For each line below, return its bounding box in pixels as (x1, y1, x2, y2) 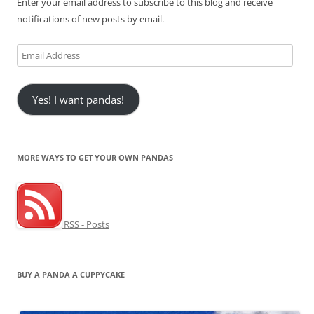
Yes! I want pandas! (32, 93, 125, 107)
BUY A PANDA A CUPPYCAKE (17, 268, 125, 280)
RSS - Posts (62, 217, 109, 231)
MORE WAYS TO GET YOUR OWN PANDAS (17, 151, 173, 163)
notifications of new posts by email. (17, 13, 164, 26)
